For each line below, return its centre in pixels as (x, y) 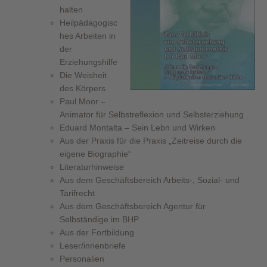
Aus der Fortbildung (97, 232)
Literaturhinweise (92, 167)
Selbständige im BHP (99, 219)
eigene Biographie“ (95, 153)
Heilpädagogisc (89, 22)
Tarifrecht (77, 193)
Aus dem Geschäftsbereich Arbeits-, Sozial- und (150, 180)
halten (71, 9)
